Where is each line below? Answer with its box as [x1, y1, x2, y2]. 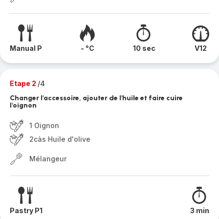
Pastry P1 [10, 206, 43, 215]
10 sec [132, 44, 155, 52]
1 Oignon [29, 121, 59, 130]
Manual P [10, 44, 42, 52]
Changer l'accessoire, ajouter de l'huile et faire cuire [10, 94, 183, 102]
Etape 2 [10, 79, 38, 88]
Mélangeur [29, 154, 66, 163]
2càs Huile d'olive [29, 135, 90, 143]
